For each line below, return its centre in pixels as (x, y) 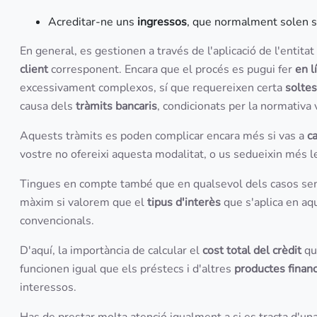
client (34, 69)
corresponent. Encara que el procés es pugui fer (172, 69)
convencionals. (58, 221)
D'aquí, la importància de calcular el (111, 250)
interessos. (50, 287)
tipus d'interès (184, 202)
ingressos (162, 22)
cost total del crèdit (253, 250)
